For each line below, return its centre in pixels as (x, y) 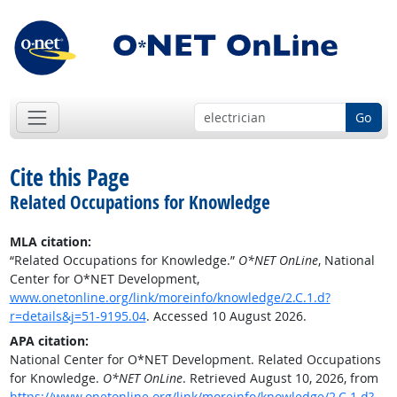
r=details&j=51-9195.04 (78, 316)
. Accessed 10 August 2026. (226, 316)
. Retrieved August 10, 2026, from (280, 378)
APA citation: (49, 341)
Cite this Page (69, 178)
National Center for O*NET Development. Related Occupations (195, 360)
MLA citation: (50, 242)
